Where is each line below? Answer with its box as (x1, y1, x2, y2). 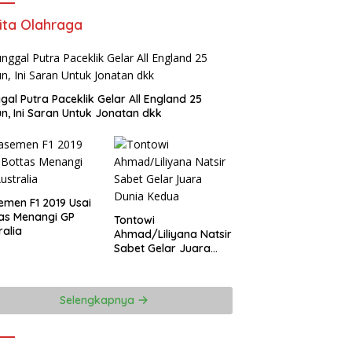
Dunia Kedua (113, 255, 181, 269)
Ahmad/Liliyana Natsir (113, 227, 232, 241)
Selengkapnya (60, 293, 138, 307)
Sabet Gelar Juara (113, 241, 211, 255)
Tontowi (113, 213, 155, 227)
